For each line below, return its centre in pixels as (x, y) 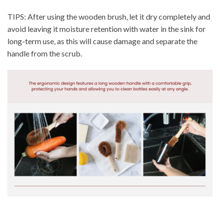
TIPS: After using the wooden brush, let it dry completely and (109, 16)
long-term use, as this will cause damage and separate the (102, 41)
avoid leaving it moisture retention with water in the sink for (107, 28)
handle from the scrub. (45, 53)
